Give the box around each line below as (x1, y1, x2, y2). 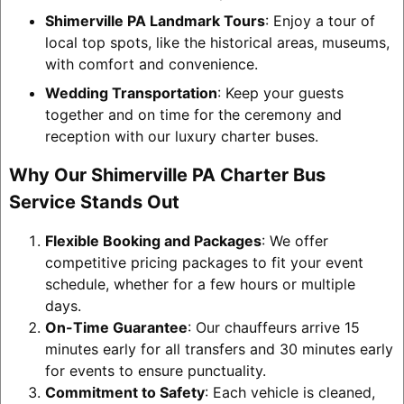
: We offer (261, 231, 328, 250)
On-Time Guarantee (44, 317, 188, 336)
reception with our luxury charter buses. (44, 126, 318, 145)
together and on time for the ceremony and (44, 105, 342, 124)
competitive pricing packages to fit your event (44, 252, 363, 271)
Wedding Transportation (44, 83, 217, 102)
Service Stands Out (8, 190, 179, 213)
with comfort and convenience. (44, 54, 258, 73)
